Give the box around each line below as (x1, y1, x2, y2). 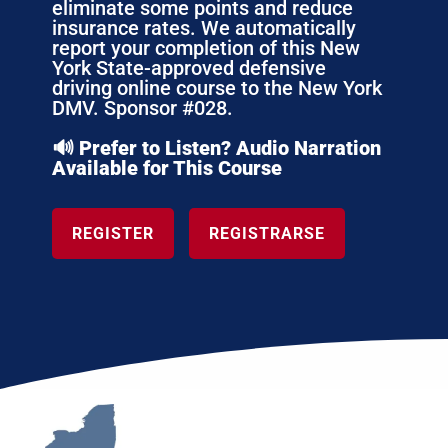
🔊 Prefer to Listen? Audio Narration (51, 136, 381, 161)
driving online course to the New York (51, 76, 382, 101)
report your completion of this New (51, 36, 360, 61)
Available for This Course (51, 156, 282, 181)
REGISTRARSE (208, 224, 325, 244)
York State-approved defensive (51, 56, 326, 81)
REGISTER (71, 224, 154, 244)
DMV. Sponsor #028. (51, 96, 233, 121)
